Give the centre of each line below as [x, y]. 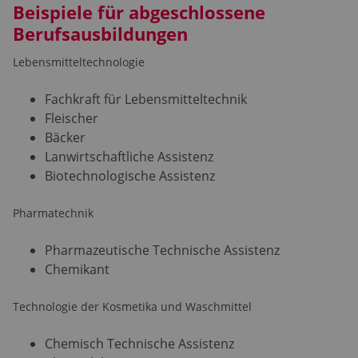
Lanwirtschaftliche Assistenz [129, 156]
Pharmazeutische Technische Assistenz [162, 250]
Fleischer [72, 118]
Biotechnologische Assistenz [130, 175]
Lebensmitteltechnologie [79, 62]
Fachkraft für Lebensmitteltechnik [146, 99]
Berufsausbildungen [100, 33]
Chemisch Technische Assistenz [139, 343]
